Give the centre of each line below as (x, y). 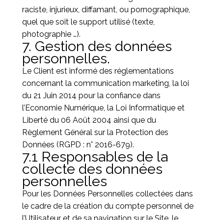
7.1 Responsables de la (95, 157)
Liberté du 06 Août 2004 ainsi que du (89, 120)
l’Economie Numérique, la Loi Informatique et (103, 108)
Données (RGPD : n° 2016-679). (78, 145)
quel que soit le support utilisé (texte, (88, 22)
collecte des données (92, 169)
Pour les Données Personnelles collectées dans (107, 194)
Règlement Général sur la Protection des (95, 132)
